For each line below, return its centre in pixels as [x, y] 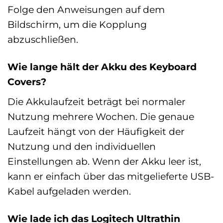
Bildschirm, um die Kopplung [77, 25]
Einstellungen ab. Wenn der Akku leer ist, [104, 162]
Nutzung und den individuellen [82, 147]
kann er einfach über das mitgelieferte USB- [111, 176]
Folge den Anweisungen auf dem [86, 10]
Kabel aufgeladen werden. [69, 191]
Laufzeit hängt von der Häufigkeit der [96, 132]
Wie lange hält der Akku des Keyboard [102, 67]
